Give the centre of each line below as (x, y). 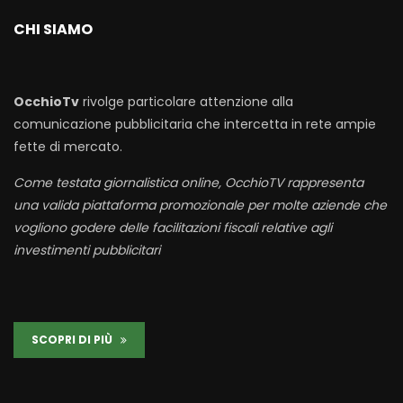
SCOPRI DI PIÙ (76, 339)
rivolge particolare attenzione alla (186, 101)
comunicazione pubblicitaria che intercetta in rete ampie (195, 124)
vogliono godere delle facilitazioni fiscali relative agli (173, 227)
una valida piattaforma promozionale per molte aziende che (200, 205)
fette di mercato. (68, 146)
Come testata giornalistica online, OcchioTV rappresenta (188, 182)
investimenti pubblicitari (87, 250)
